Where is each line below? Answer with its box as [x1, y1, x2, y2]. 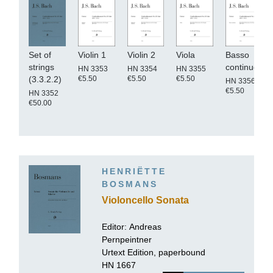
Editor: [102, 221, 129, 232]
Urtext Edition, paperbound [102, 247, 205, 257]
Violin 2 [127, 50, 155, 60]
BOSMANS [102, 179, 158, 190]
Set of [29, 50, 51, 60]
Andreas [129, 221, 161, 232]
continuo [225, 62, 259, 73]
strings [29, 62, 54, 73]
